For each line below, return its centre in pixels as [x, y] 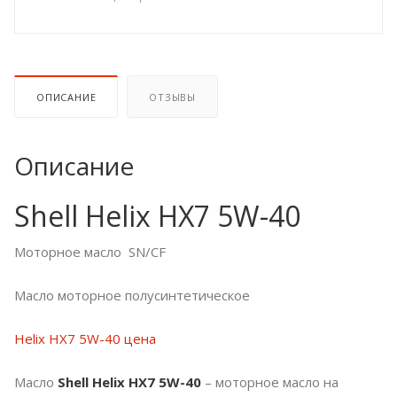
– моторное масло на [270, 382]
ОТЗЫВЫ [173, 97]
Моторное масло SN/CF [90, 252]
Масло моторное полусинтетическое [132, 296]
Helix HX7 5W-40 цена [85, 339]
